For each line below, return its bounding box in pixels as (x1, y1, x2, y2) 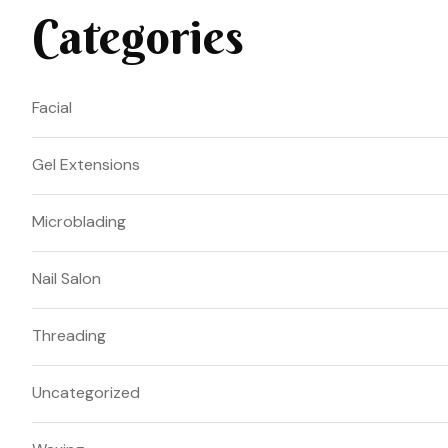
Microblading (32, 210, 126, 232)
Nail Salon (32, 267, 101, 289)
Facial (32, 96, 72, 118)
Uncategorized (32, 381, 140, 403)
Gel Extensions (32, 153, 140, 175)
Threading (32, 324, 106, 346)
